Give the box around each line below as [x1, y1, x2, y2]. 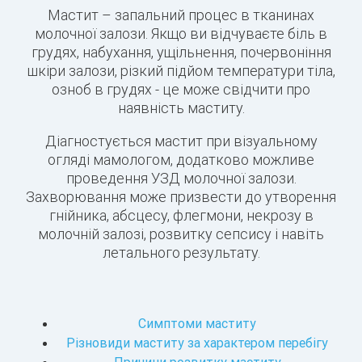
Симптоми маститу [138, 315, 256, 332]
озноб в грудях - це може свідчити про [52, 80, 310, 99]
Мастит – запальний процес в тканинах [48, 6, 314, 25]
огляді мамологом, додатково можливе [48, 150, 314, 170]
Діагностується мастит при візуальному [44, 132, 318, 151]
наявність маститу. [117, 99, 245, 118]
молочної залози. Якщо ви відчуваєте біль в [35, 24, 327, 44]
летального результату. [102, 243, 260, 263]
